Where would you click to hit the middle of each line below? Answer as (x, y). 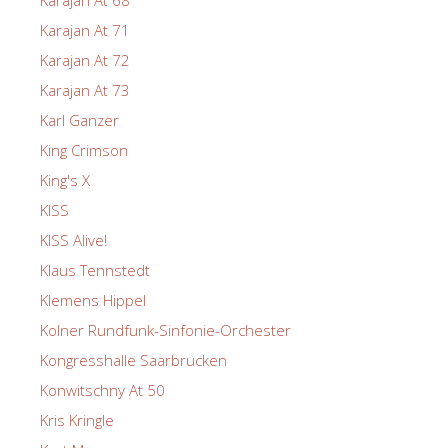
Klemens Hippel (93, 299)
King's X (65, 179)
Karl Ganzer (79, 119)
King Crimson (84, 149)
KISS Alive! (73, 239)
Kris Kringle (77, 419)
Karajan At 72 (85, 59)
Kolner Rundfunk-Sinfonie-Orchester (165, 329)
